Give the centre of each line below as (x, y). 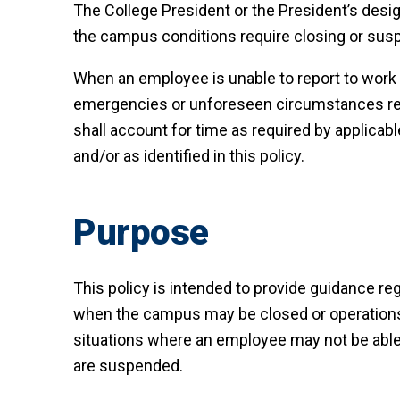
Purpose (142, 233)
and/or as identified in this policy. (189, 156)
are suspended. (128, 366)
